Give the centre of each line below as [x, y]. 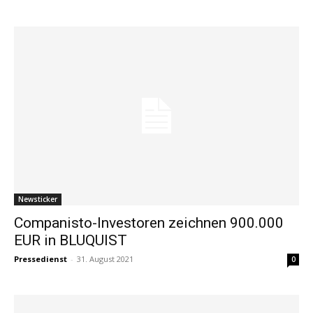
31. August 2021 [105, 259]
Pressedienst [41, 259]
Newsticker [38, 199]
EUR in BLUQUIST [71, 240]
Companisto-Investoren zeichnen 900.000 [149, 223]
